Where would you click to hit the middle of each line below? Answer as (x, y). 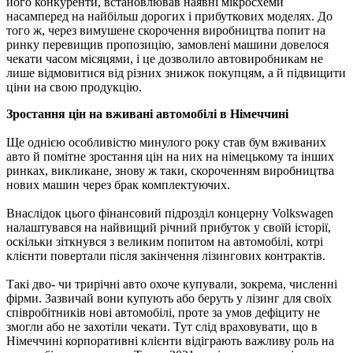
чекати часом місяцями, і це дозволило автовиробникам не (165, 58)
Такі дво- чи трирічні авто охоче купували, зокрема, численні (172, 284)
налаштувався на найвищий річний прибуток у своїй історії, (169, 227)
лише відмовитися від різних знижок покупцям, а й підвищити (176, 72)
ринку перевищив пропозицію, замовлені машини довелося (167, 44)
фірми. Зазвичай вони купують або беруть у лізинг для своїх (169, 298)
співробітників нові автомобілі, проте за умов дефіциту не (163, 312)
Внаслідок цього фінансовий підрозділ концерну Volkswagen (170, 213)
